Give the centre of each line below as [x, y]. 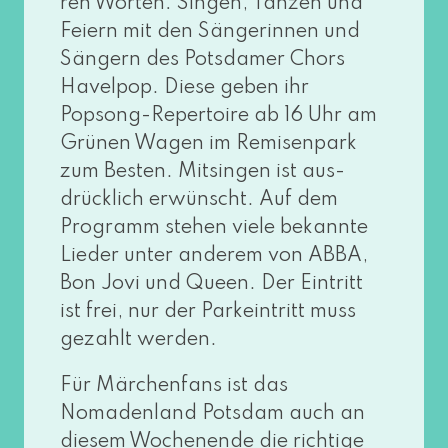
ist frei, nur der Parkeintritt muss [207, 312]
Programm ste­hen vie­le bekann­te [213, 228]
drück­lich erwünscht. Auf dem [198, 200]
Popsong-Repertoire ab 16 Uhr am [218, 116]
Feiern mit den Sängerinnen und [209, 32]
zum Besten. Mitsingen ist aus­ [202, 172]
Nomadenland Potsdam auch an [212, 414]
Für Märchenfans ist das [173, 386]
